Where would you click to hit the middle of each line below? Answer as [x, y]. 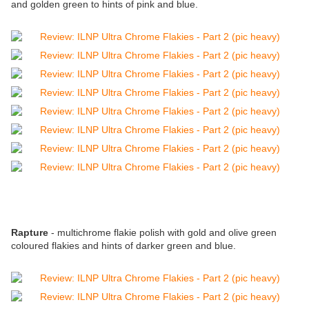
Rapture [31, 233]
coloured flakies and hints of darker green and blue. [123, 246]
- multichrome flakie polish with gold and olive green [164, 233]
